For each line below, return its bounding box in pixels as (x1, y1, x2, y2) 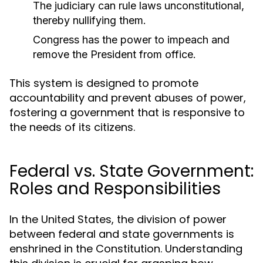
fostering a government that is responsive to (9, 105, 245, 120)
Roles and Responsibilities (9, 177, 221, 200)
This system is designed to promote (9, 76, 198, 90)
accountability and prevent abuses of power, (9, 90, 246, 105)
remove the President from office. (33, 48, 196, 60)
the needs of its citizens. (9, 120, 135, 134)
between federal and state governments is (9, 227, 234, 241)
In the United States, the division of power (9, 212, 227, 227)
